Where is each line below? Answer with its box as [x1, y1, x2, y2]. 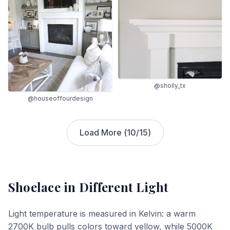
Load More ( [79, 127, 127, 138]
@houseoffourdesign [27, 94, 93, 102]
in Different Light [60, 179, 169, 195]
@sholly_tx [154, 81, 186, 89]
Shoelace [8, 179, 61, 195]
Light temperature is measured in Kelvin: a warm [8, 208, 196, 219]
